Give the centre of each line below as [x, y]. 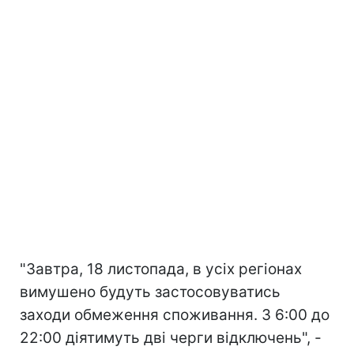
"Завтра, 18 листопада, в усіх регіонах [161, 269]
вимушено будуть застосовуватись [150, 292]
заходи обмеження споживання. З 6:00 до [175, 314]
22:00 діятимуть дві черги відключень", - [171, 337]
